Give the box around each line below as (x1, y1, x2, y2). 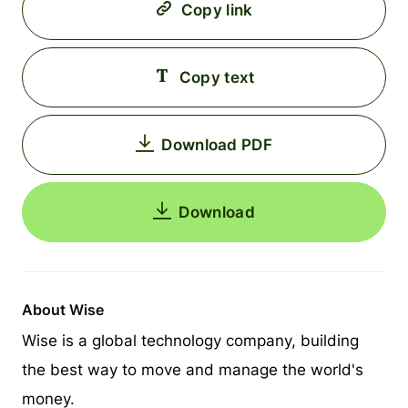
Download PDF (161, 136, 272, 154)
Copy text (178, 68, 255, 87)
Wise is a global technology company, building (22, 331, 359, 350)
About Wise (22, 301, 104, 319)
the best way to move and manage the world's (22, 361, 363, 379)
